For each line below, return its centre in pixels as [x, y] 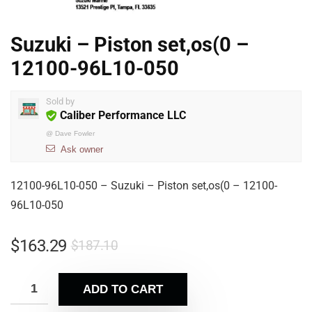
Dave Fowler [75, 133]
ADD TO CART [123, 289]
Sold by [60, 101]
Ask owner [82, 149]
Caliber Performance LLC [123, 115]
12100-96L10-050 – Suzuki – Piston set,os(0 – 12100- [144, 186]
